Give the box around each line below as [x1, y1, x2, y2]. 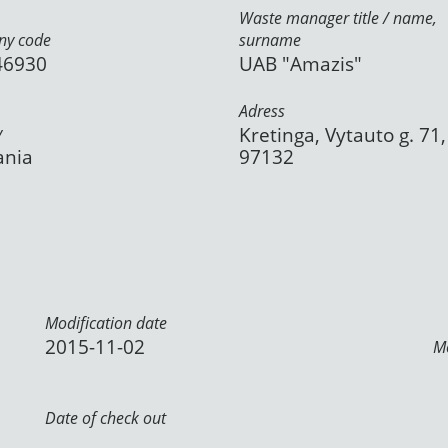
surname [239, 29, 301, 51]
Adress [239, 100, 285, 122]
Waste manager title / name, [239, 7, 437, 29]
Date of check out [45, 407, 166, 429]
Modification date [45, 312, 167, 334]
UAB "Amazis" [239, 51, 362, 77]
